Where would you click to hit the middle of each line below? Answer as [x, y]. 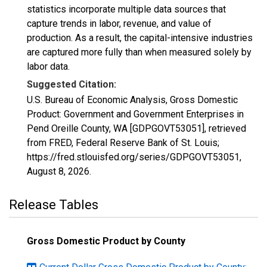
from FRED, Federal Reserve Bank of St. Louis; [123, 143]
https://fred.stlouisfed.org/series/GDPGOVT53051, [134, 157]
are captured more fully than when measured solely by [139, 52]
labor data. [48, 66]
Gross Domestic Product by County [106, 241]
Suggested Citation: [72, 84]
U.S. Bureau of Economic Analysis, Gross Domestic [132, 100]
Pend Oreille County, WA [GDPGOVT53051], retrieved [136, 128]
